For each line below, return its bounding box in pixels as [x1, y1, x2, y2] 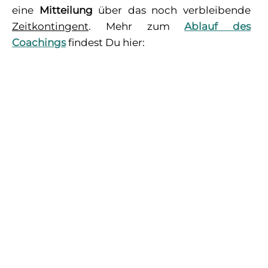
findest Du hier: [66, 36, 145, 49]
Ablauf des [184, 20, 251, 33]
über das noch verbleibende [92, 4, 251, 17]
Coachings [12, 36, 66, 49]
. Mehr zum [89, 20, 185, 33]
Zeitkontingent [12, 20, 89, 33]
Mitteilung [39, 4, 93, 17]
